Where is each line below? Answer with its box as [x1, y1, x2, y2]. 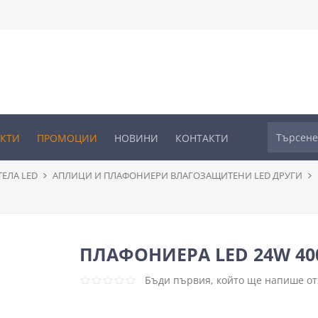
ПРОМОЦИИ [37, 131, 97, 145]
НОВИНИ [114, 131, 158, 145]
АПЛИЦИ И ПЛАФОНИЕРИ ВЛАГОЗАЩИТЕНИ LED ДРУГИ [53, 169, 302, 182]
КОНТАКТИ [175, 131, 229, 145]
